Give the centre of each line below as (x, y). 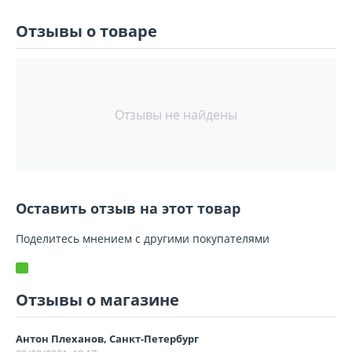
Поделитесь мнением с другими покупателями (143, 238)
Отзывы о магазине (97, 300)
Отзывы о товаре (86, 31)
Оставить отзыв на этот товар (128, 208)
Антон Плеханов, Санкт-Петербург (107, 339)
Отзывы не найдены (176, 115)
